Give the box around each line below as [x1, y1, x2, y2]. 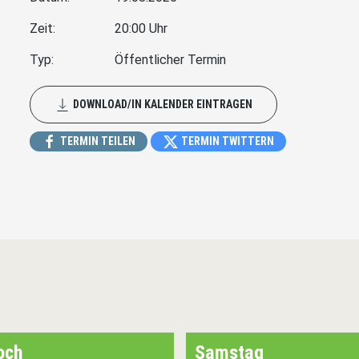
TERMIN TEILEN [58, 134, 136, 147]
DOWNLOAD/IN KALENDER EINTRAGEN [71, 97, 253, 111]
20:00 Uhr [114, 20, 167, 36]
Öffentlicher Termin [114, 51, 226, 67]
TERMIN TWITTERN [179, 134, 275, 147]
